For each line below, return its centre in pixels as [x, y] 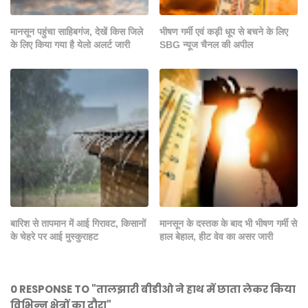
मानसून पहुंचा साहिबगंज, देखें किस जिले [77, 31]
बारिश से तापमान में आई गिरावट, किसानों [78, 223]
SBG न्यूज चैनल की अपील [207, 44]
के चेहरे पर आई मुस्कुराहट [54, 236]
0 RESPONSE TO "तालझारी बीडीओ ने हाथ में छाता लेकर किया [153, 289]
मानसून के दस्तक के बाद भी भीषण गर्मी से [229, 223]
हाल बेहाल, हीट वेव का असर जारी [217, 236]
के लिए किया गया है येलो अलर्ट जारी [70, 44]
